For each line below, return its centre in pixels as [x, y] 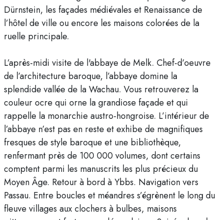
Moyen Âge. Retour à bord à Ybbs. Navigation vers [101, 182]
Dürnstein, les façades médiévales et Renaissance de [103, 10]
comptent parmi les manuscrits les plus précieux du [101, 169]
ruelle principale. [37, 37]
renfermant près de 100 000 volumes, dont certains [102, 156]
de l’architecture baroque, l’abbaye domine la [91, 76]
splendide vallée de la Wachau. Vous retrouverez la [101, 90]
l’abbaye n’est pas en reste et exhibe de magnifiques [103, 129]
